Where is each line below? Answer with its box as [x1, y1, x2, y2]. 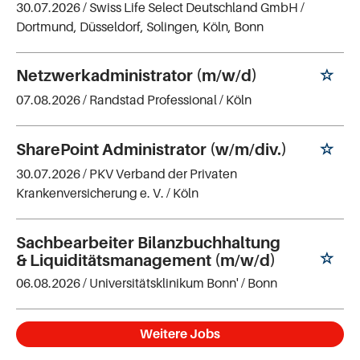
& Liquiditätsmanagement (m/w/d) [16, 250, 276, 270]
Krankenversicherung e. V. [16, 184, 164, 201]
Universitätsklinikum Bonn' [89, 274, 239, 291]
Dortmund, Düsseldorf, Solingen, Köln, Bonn [16, 18, 264, 35]
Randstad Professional [89, 92, 217, 108]
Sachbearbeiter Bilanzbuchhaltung [16, 232, 280, 252]
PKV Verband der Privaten [89, 165, 237, 182]
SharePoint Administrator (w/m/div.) [16, 140, 287, 160]
